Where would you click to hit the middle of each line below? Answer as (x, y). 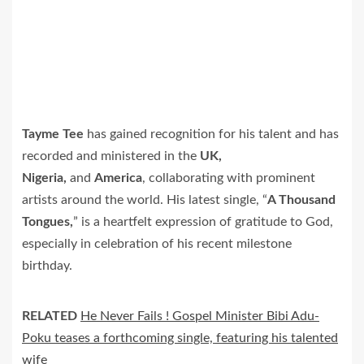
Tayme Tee (53, 134)
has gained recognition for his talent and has (211, 134)
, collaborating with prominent (229, 178)
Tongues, (48, 222)
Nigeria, (44, 178)
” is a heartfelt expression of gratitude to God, (203, 222)
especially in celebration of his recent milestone (157, 244)
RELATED (50, 316)
